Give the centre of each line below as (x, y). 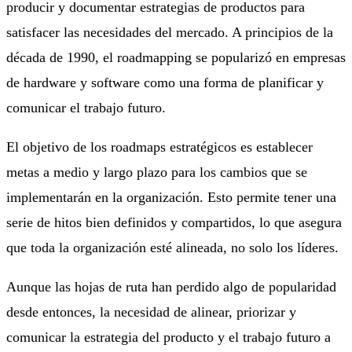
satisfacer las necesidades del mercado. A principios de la (170, 32)
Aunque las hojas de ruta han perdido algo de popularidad (171, 286)
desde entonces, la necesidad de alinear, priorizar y (151, 312)
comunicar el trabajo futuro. (86, 107)
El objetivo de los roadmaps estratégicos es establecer (159, 147)
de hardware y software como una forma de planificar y (165, 82)
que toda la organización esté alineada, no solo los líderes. (172, 247)
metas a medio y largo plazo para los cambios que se (157, 172)
